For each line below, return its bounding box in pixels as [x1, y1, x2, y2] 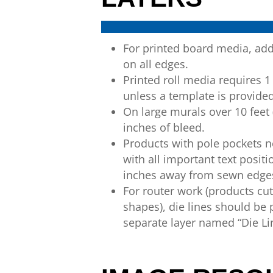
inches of [123, 120, 171, 135]
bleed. [173, 120, 205, 135]
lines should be [188, 199, 267, 214]
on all [123, 57, 152, 71]
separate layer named [123, 215, 235, 230]
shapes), [123, 199, 166, 214]
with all [123, 152, 161, 166]
